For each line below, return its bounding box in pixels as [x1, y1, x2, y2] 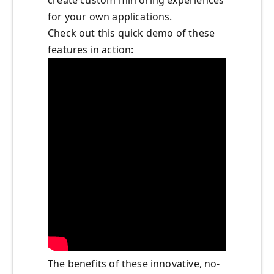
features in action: [48, 43, 134, 57]
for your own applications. [48, 10, 172, 24]
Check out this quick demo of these [48, 26, 215, 40]
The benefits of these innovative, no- [48, 257, 220, 271]
